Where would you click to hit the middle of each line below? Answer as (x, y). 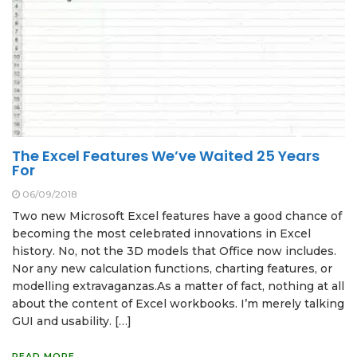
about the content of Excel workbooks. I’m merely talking (178, 304)
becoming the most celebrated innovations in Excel (161, 234)
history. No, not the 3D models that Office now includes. (174, 251)
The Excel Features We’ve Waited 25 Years (166, 156)
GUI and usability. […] (72, 322)
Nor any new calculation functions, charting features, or (172, 269)
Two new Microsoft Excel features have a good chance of (177, 216)
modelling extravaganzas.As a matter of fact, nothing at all (178, 286)
